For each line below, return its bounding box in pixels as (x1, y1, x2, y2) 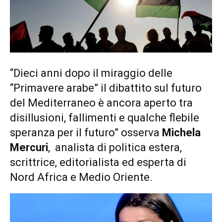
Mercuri (10, 141, 48, 154)
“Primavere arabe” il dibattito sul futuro (10, 81, 202, 94)
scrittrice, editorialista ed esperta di (10, 156, 186, 168)
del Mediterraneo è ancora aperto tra (10, 96, 193, 109)
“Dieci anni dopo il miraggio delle (10, 66, 172, 79)
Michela (162, 126, 201, 139)
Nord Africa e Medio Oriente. (10, 170, 153, 183)
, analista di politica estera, (48, 141, 182, 154)
